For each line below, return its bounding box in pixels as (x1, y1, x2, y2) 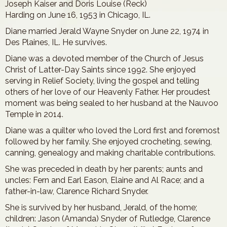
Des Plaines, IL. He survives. (5, 37, 107, 47)
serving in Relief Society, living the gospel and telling (5, 76, 199, 86)
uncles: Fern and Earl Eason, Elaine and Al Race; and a (5, 175, 204, 185)
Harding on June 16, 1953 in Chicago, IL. (5, 10, 150, 20)
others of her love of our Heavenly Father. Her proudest (5, 87, 210, 97)
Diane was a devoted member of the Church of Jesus (5, 54, 204, 63)
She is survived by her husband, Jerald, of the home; (5, 203, 197, 212)
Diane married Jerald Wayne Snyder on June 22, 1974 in (5, 26, 209, 36)
